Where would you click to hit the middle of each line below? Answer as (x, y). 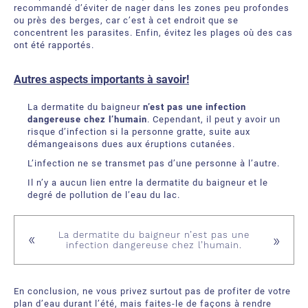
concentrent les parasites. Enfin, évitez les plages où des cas (153, 33)
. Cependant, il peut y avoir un (214, 119)
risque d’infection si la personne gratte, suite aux (139, 132)
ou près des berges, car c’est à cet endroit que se (126, 20)
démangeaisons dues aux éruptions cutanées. (131, 144)
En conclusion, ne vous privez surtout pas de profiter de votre (152, 291)
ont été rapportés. (54, 45)
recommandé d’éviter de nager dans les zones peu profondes (152, 8)
